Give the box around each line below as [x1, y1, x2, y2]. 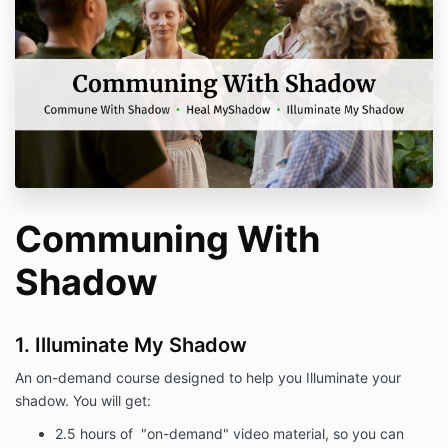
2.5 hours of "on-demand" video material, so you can [55, 425, 404, 443]
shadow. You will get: [15, 392, 151, 410]
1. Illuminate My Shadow [15, 333, 247, 358]
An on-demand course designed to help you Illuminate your [15, 369, 401, 387]
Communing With [15, 217, 320, 262]
